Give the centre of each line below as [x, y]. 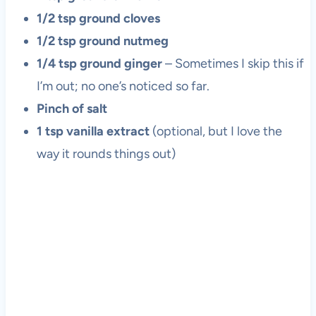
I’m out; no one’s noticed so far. [123, 86]
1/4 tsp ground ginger [99, 64]
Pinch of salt [72, 109]
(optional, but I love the [215, 132]
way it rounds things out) [106, 154]
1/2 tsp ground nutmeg [102, 41]
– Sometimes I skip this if [233, 64]
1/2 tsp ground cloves [98, 19]
